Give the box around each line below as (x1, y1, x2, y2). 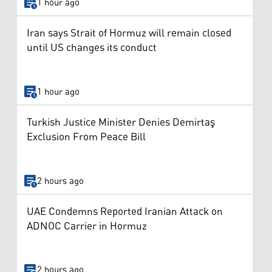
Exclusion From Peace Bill (27, 127, 146, 148)
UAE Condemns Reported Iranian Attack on (27, 201, 223, 222)
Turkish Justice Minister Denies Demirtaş (27, 112, 215, 134)
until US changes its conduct (27, 38, 157, 59)
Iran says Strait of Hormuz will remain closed (27, 23, 231, 44)
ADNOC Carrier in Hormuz (27, 216, 147, 237)
